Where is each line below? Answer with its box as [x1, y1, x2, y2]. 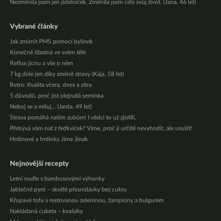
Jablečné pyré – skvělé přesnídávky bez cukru [10, 186, 127, 192]
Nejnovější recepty [10, 160, 69, 167]
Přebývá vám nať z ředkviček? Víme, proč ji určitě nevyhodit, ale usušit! [10, 125, 192, 131]
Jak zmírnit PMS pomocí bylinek [10, 38, 93, 44]
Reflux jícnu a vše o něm [10, 60, 73, 66]
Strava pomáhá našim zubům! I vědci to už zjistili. [10, 114, 136, 120]
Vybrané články [10, 23, 58, 30]
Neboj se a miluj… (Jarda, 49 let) [10, 104, 92, 110]
